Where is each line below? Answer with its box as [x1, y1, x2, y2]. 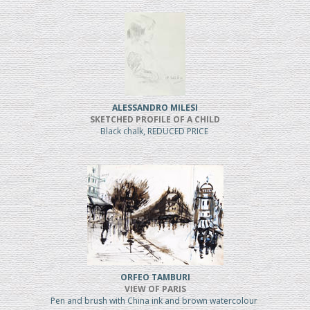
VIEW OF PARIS [124, 283, 186, 295]
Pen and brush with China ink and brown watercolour [51, 295, 259, 307]
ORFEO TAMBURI [120, 271, 190, 284]
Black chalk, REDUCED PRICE [100, 125, 210, 138]
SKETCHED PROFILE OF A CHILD [90, 113, 220, 126]
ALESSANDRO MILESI [112, 102, 198, 114]
